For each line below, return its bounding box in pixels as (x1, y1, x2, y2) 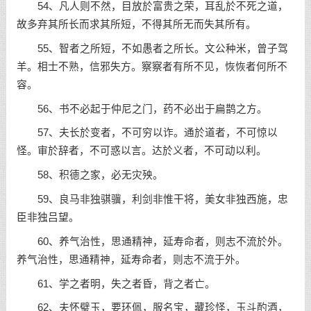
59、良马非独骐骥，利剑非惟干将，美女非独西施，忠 (16, 193, 288, 205)
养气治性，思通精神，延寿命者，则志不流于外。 (16, 253, 246, 265)
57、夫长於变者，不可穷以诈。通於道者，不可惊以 (16, 127, 278, 139)
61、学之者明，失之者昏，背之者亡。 (16, 278, 215, 289)
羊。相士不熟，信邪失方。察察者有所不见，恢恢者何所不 (16, 60, 287, 72)
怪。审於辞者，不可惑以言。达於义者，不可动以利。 (16, 145, 267, 157)
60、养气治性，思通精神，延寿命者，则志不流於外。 (16, 235, 288, 247)
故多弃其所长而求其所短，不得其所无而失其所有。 (16, 18, 256, 30)
